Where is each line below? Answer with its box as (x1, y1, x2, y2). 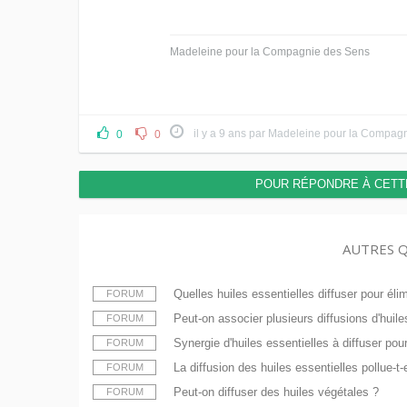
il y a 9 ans (194, 127, 246, 140)
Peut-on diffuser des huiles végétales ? (174, 385, 379, 399)
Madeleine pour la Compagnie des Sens (170, 45, 371, 58)
